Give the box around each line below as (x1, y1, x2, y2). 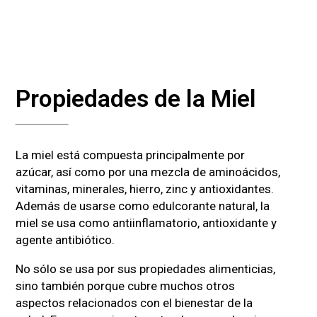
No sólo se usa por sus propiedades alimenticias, (16, 261, 275, 276)
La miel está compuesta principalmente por (16, 147, 245, 162)
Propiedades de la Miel (16, 84, 256, 113)
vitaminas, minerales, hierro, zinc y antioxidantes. (16, 181, 274, 196)
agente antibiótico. (16, 232, 115, 247)
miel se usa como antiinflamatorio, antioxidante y (16, 215, 277, 230)
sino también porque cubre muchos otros (16, 278, 235, 293)
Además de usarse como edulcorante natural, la (16, 198, 270, 213)
